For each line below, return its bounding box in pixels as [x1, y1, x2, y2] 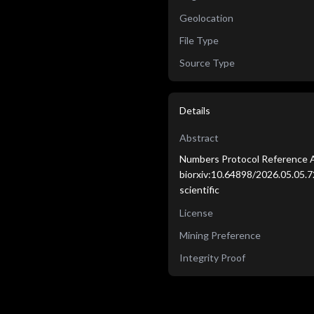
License [179, 207, 213, 219]
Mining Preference [179, 229, 261, 241]
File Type [179, 34, 219, 46]
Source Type [179, 57, 235, 69]
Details [179, 104, 210, 116]
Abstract [179, 132, 219, 144]
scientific [179, 184, 219, 196]
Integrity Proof [179, 252, 245, 264]
